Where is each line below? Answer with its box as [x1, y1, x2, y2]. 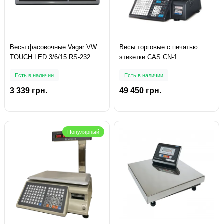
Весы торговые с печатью [119, 43, 198, 51]
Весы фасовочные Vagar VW [10, 43, 97, 51]
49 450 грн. [119, 86, 161, 95]
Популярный [67, 129, 99, 135]
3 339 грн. [10, 86, 47, 95]
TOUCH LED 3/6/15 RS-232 [10, 53, 90, 61]
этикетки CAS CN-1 [119, 53, 177, 61]
